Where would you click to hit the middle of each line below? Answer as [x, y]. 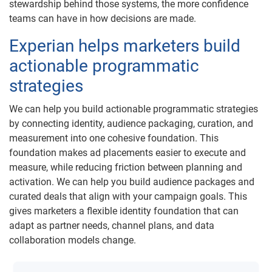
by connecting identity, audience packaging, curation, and [131, 124]
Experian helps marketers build [125, 46]
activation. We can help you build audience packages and [132, 182]
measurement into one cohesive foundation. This [114, 138]
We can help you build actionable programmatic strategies [134, 109]
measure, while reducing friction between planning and [126, 168]
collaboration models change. [73, 240]
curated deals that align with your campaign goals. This [128, 197]
